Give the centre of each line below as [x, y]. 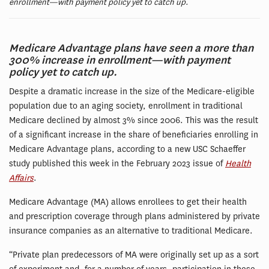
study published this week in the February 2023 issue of [117, 164]
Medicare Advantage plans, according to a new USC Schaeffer [127, 150]
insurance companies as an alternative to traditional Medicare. [131, 231]
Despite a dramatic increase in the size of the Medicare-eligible [132, 92]
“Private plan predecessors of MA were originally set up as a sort [134, 255]
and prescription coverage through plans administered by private [134, 217]
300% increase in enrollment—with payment [120, 61]
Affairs [21, 178]
